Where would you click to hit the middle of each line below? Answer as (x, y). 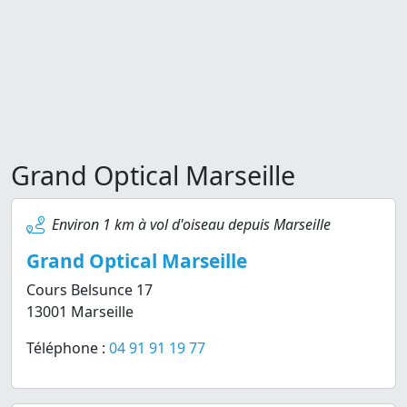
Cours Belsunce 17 (89, 290)
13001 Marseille (80, 312)
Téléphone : (68, 348)
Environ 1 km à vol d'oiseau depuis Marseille (191, 224)
